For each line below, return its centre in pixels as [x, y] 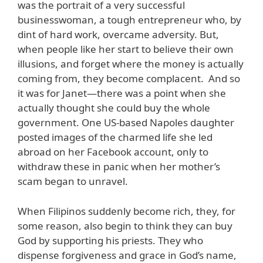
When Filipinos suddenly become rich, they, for [127, 211]
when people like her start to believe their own [126, 49]
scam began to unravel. [73, 181]
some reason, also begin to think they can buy [125, 225]
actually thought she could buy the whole [114, 108]
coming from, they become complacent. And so [129, 79]
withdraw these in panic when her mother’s [119, 167]
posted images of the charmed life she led [115, 137]
